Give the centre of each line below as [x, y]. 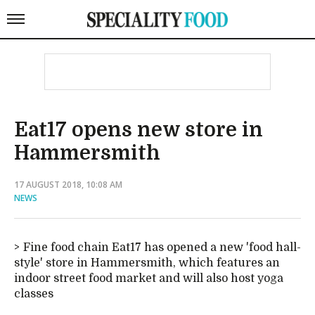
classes [34, 294]
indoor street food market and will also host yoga [149, 278]
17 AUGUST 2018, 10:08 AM [68, 185]
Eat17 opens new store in [139, 130]
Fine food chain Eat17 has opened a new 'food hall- [162, 247]
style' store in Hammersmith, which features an [147, 263]
